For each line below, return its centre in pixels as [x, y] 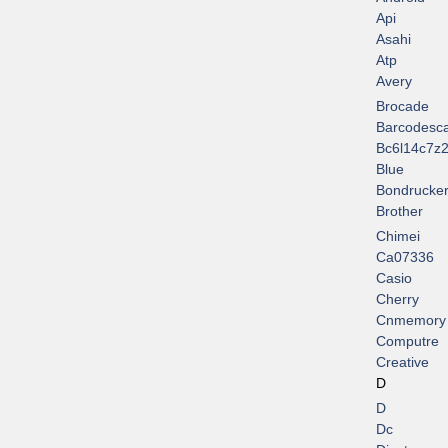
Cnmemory [411, 320]
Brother [399, 211]
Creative [402, 362]
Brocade [402, 106]
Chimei [398, 236]
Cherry [397, 299]
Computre [407, 341]
